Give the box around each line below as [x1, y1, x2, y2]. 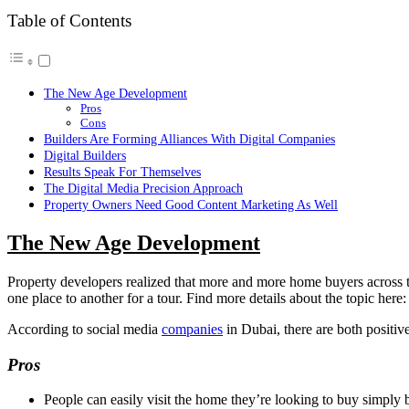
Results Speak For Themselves [44, 164, 201, 180]
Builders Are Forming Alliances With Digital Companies [44, 131, 335, 147]
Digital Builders [44, 148, 126, 163]
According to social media [7, 321, 162, 337]
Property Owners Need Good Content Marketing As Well [44, 197, 338, 213]
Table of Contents [7, 11, 131, 30]
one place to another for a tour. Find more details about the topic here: [7, 290, 406, 306]
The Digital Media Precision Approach [44, 181, 243, 196]
